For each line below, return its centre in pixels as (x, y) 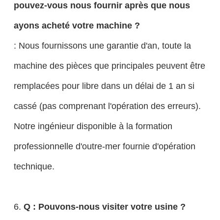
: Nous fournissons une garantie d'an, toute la (102, 46)
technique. (34, 166)
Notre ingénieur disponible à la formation (93, 126)
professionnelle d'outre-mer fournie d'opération (104, 146)
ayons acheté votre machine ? (77, 26)
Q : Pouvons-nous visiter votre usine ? (104, 207)
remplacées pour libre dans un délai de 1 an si (104, 86)
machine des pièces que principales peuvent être (109, 66)
